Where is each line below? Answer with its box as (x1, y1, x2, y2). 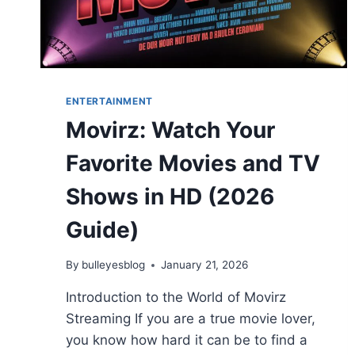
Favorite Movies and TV (66, 149, 320, 177)
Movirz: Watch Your (66, 116, 275, 143)
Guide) (66, 216, 139, 243)
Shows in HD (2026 (66, 182, 274, 210)
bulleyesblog (82, 258, 146, 272)
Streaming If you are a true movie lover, (66, 311, 315, 327)
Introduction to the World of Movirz (66, 289, 286, 306)
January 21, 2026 (161, 258, 249, 272)
